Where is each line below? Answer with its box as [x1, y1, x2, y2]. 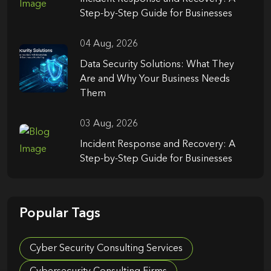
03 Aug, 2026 [80, 119, 138, 129]
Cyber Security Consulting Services [30, 244, 183, 254]
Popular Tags [19, 207, 100, 221]
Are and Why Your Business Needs [80, 74, 230, 84]
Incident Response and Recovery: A [80, 139, 235, 149]
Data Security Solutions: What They [80, 59, 234, 70]
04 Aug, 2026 [80, 39, 138, 49]
